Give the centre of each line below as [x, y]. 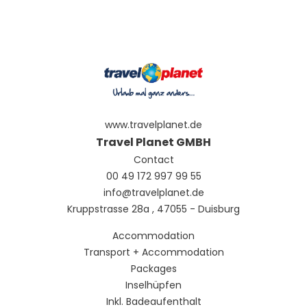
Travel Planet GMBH [153, 142]
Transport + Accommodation [153, 252]
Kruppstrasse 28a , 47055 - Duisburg [153, 209]
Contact [153, 159]
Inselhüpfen [153, 285]
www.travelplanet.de [153, 124]
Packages [153, 268]
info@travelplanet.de [153, 192]
